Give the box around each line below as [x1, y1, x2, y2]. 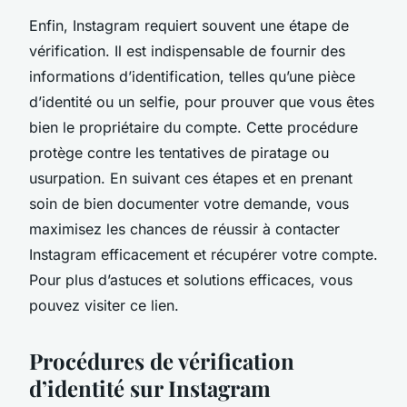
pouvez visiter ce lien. [29, 295, 179, 314]
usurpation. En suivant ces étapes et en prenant [29, 168, 352, 187]
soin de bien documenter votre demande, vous [29, 194, 349, 213]
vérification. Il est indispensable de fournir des [29, 41, 345, 60]
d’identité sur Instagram [29, 372, 271, 402]
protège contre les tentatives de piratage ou [29, 143, 329, 162]
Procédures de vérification [29, 345, 294, 375]
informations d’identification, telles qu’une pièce [29, 66, 355, 85]
